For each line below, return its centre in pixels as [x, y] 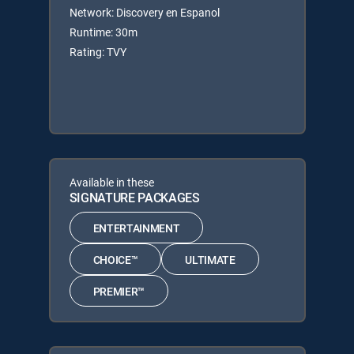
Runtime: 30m [103, 32]
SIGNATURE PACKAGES [134, 198]
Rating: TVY [98, 52]
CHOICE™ [115, 259]
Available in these [111, 182]
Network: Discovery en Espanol [144, 12]
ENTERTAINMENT [136, 228]
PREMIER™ [119, 291]
